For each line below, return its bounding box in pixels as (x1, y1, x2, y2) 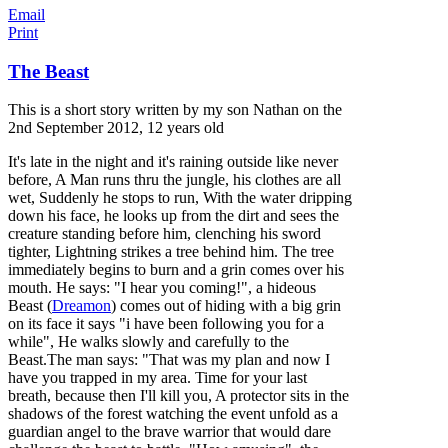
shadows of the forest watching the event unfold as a (8, 405, 338, 423)
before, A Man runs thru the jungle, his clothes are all (8, 171, 341, 189)
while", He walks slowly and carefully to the (8, 333, 289, 351)
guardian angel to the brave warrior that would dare (8, 423, 331, 441)
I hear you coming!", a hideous (121, 279, 316, 297)
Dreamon (52, 297, 111, 315)
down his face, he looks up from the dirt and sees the (8, 207, 339, 225)
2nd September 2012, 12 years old (8, 119, 224, 137)
